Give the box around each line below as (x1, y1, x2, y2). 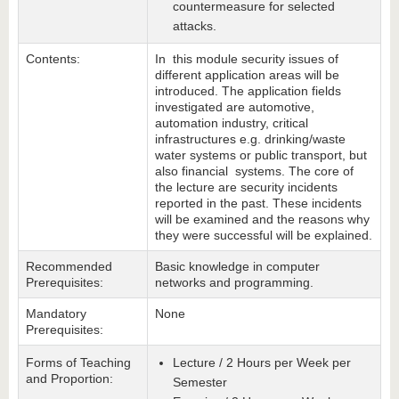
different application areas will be (155, 68, 339, 82)
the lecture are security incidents (155, 180, 338, 194)
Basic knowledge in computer (155, 259, 320, 273)
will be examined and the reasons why (155, 212, 370, 226)
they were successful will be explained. (155, 228, 372, 242)
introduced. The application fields (155, 84, 341, 98)
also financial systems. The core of (155, 164, 354, 178)
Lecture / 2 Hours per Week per (173, 355, 351, 370)
